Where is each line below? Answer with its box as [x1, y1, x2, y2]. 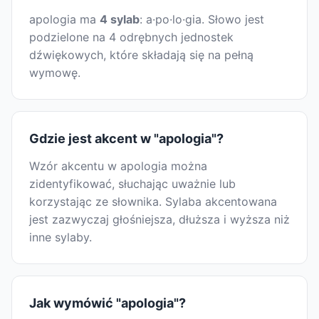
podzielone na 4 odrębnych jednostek [29, 30, 234, 45]
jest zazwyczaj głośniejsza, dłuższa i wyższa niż [29, 212, 290, 227]
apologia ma [29, 12, 100, 27]
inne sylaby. [29, 230, 92, 245]
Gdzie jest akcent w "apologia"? [29, 131, 224, 147]
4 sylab [100, 12, 140, 27]
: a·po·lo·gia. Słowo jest [140, 12, 264, 27]
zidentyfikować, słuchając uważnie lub [29, 177, 236, 192]
